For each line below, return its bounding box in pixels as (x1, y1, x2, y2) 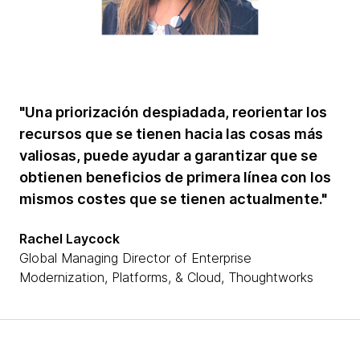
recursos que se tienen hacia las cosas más (19, 125, 323, 142)
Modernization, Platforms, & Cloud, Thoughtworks (19, 268, 313, 285)
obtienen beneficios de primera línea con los (19, 168, 331, 186)
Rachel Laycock (19, 230, 120, 247)
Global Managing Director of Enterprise (19, 249, 252, 266)
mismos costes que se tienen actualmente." (19, 190, 327, 207)
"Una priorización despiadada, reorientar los (19, 103, 327, 121)
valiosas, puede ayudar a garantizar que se (19, 146, 317, 164)
